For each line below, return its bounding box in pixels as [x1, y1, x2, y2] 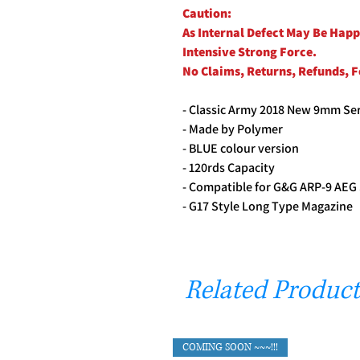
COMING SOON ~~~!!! [182, 340, 278, 354]
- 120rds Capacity [182, 158, 275, 176]
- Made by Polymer [182, 120, 283, 137]
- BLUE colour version [182, 139, 299, 157]
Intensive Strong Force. [182, 43, 317, 60]
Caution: [182, 4, 231, 22]
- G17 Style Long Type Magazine [182, 197, 353, 215]
